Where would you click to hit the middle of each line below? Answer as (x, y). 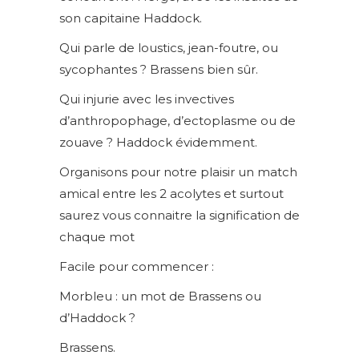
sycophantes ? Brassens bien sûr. (159, 69)
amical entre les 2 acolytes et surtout (171, 194)
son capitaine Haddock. (131, 18)
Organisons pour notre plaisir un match (178, 172)
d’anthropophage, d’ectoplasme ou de (177, 121)
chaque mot (97, 237)
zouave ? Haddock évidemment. (160, 142)
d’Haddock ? (97, 318)
